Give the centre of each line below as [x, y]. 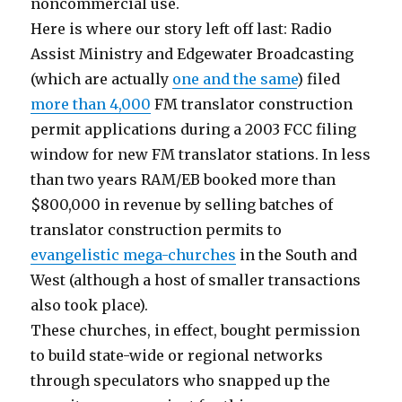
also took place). [90, 305]
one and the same [235, 79]
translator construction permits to [157, 230]
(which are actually [102, 79]
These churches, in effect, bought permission [196, 330]
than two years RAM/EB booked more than [184, 179]
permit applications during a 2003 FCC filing [194, 129]
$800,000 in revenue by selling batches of [182, 205]
